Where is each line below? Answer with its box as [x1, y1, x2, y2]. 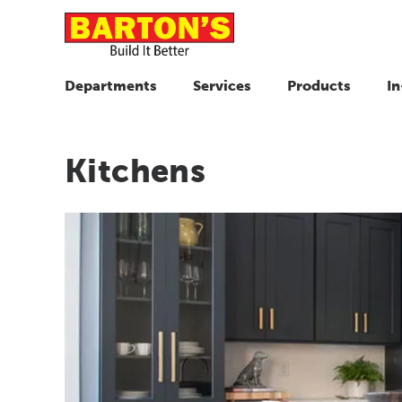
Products [287, 77, 351, 93]
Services [193, 77, 251, 93]
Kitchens [65, 151, 206, 189]
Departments [65, 77, 157, 93]
